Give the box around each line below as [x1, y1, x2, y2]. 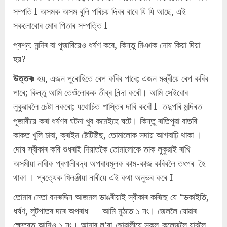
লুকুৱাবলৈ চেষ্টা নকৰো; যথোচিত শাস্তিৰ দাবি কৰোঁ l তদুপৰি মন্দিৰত [13, 100, 202, 113]
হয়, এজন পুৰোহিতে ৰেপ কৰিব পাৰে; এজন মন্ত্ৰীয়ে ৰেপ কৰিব [34, 72, 208, 85]
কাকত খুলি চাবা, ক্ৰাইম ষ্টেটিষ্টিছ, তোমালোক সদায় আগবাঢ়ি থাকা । [13, 129, 202, 141]
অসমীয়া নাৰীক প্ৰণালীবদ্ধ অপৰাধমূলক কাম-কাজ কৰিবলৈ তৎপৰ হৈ [13, 157, 205, 170]
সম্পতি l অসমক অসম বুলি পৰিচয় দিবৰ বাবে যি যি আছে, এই [13, 5, 186, 18]
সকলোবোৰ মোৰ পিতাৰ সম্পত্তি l [13, 19, 107, 32]
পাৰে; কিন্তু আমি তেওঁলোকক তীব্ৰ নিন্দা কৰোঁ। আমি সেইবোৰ [13, 86, 188, 99]
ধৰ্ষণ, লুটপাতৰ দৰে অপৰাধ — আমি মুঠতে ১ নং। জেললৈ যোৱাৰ [13, 205, 197, 217]
